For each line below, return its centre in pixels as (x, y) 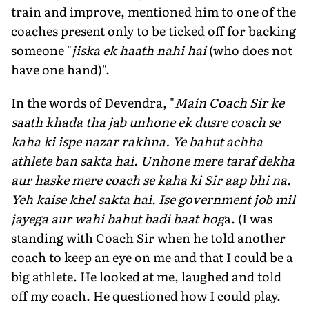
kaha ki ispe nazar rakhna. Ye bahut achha (137, 141)
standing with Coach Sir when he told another (148, 237)
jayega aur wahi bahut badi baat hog (118, 218)
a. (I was (248, 218)
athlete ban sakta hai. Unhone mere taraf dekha (153, 160)
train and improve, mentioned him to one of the (153, 11)
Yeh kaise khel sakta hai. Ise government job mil (153, 199)
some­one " (41, 50)
